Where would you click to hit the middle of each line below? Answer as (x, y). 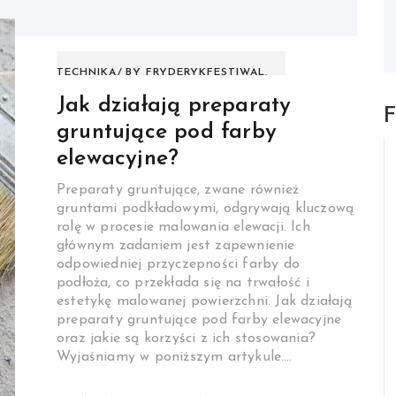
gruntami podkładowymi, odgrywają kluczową (206, 209)
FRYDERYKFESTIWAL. (207, 73)
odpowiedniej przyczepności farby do (178, 265)
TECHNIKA (87, 73)
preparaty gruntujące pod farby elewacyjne (199, 320)
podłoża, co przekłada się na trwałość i (183, 283)
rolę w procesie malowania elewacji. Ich (183, 228)
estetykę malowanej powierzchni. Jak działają (204, 302)
